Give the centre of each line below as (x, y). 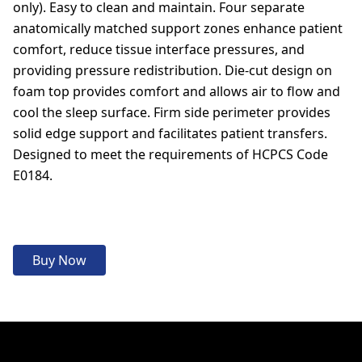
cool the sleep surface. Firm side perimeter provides (172, 112)
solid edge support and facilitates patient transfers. (170, 133)
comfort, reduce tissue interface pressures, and (159, 49)
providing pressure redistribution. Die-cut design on (173, 70)
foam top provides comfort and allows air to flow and (177, 91)
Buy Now (59, 260)
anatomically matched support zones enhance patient (178, 28)
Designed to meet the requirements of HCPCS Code (170, 154)
